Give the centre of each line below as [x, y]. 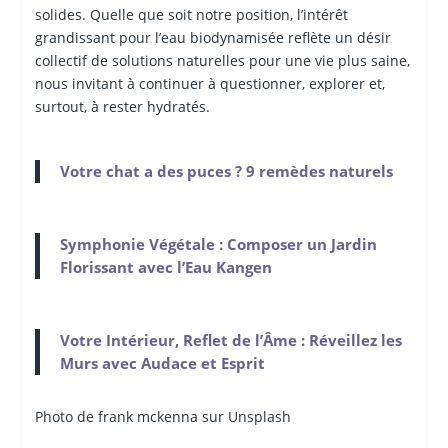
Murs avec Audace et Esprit [162, 362]
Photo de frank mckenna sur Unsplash [162, 416]
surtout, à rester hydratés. [122, 106]
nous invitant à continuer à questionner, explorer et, [209, 83]
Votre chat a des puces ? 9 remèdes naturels [226, 170]
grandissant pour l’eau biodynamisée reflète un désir [212, 37]
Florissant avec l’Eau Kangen [165, 266]
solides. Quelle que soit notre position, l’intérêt [191, 14]
